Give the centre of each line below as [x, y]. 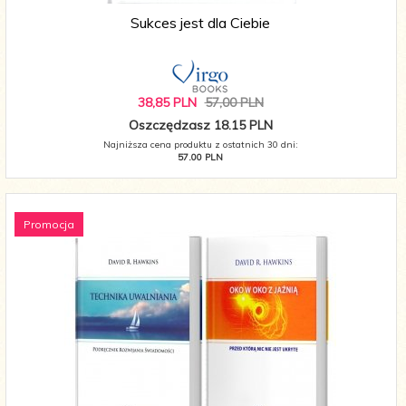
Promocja [49, 225]
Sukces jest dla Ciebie [200, 23]
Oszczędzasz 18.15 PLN [200, 126]
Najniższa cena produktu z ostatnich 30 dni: [200, 145]
